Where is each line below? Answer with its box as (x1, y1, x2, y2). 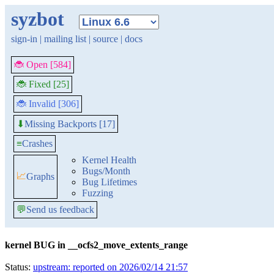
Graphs (26, 171, 54, 182)
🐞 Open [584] (14, 59, 71, 70)
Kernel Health (82, 155, 136, 165)
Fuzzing (82, 188, 113, 198)
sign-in (11, 34, 37, 44)
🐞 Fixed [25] (17, 79, 69, 89)
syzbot (11, 8, 64, 30)
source (93, 34, 118, 44)
